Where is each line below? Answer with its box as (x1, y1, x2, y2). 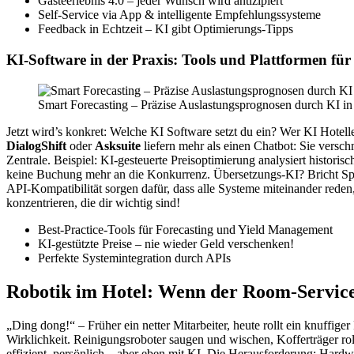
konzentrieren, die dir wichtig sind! (6, 195, 180, 209)
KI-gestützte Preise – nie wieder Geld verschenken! (38, 236, 294, 250)
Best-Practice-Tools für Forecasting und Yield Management (38, 222, 333, 236)
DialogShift (6, 138, 66, 153)
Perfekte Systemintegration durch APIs (38, 250, 231, 265)
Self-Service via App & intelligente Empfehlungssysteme (38, 8, 321, 22)
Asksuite (95, 138, 141, 153)
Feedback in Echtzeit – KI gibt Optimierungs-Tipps (38, 22, 293, 36)
